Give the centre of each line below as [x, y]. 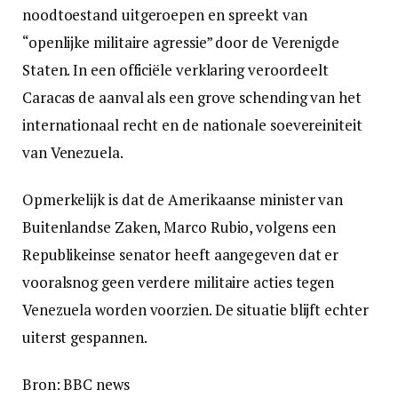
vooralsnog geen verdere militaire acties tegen [179, 282]
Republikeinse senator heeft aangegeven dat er [181, 254]
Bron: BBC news [76, 384]
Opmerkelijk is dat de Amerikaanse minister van [183, 199]
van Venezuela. [73, 152]
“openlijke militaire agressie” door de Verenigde [181, 42]
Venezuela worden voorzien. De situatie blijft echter [195, 309]
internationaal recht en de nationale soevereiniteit [192, 124]
